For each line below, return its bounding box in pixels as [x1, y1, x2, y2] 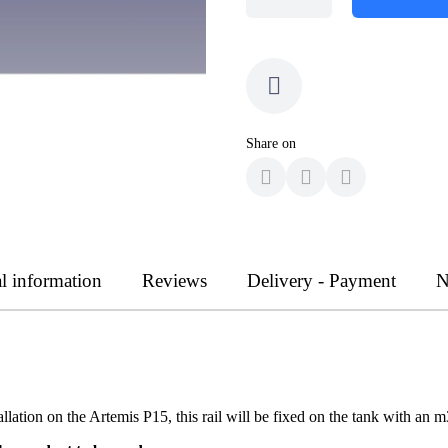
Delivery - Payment [247, 269, 396, 291]
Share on [246, 135, 296, 151]
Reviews [142, 269, 207, 291]
